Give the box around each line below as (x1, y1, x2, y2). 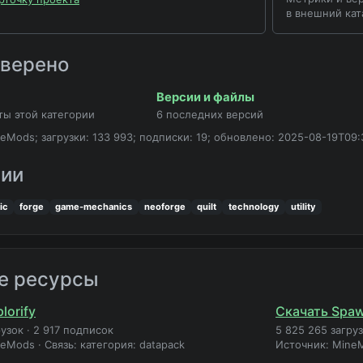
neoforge (143, 201, 186, 213)
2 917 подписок (33, 323, 113, 337)
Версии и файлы (156, 90, 254, 105)
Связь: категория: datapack (45, 338, 185, 352)
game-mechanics (55, 201, 133, 213)
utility (291, 201, 317, 213)
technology (228, 201, 280, 213)
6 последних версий (156, 108, 263, 122)
